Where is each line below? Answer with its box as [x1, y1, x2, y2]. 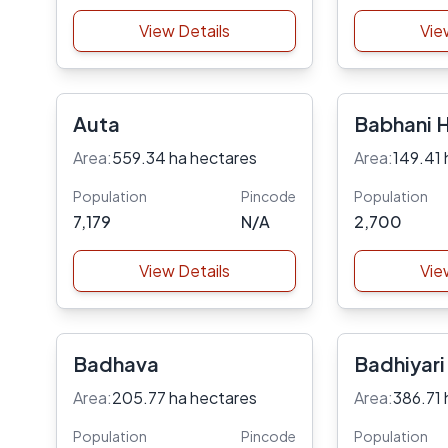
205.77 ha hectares [112, 387, 257, 408]
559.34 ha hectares [112, 147, 257, 168]
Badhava [73, 351, 159, 376]
